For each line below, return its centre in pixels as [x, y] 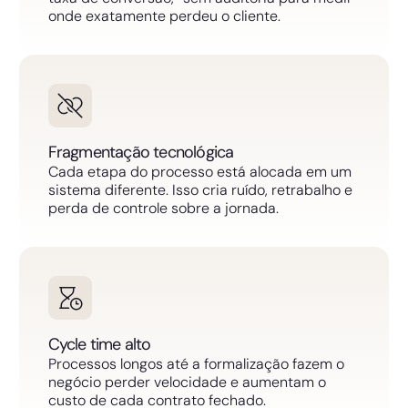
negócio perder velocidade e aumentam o [187, 382]
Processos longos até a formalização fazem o [196, 363]
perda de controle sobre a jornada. [163, 208]
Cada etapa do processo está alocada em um [199, 171]
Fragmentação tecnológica [141, 152]
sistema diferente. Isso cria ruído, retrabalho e [200, 189]
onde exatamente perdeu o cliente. [164, 15]
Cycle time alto [99, 344]
